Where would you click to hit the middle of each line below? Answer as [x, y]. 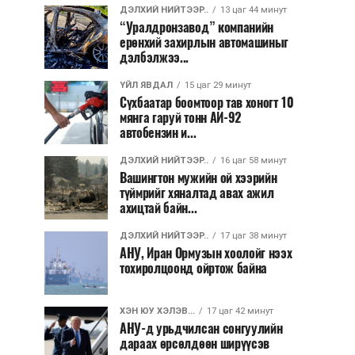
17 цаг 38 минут [254, 236]
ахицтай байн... [158, 208]
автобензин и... [158, 133]
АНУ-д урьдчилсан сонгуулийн [201, 328]
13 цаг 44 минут [254, 10]
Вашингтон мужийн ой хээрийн [198, 178]
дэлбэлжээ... [155, 57]
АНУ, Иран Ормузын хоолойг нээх [206, 253]
